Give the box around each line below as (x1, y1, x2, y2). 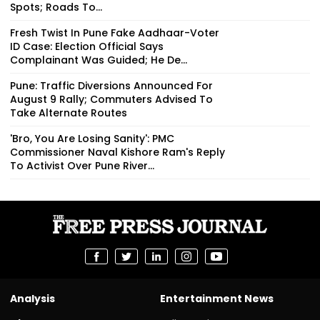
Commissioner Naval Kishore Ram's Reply (10, 144, 225, 159)
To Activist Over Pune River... (10, 158, 154, 173)
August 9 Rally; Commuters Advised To (10, 91, 213, 106)
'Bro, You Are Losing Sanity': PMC (10, 131, 174, 146)
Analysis (10, 291, 55, 306)
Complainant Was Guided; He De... (10, 52, 187, 67)
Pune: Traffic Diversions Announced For (10, 78, 213, 93)
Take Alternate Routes (10, 105, 127, 120)
